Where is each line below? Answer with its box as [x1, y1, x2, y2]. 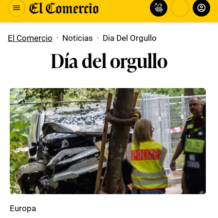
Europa [10, 203, 36, 213]
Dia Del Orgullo [103, 33, 157, 43]
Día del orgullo [51, 45, 167, 74]
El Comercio [8, 33, 53, 43]
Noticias [62, 33, 93, 43]
